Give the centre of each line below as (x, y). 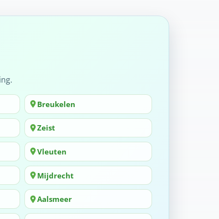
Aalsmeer (54, 199)
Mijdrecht (55, 175)
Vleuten (52, 151)
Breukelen (56, 104)
